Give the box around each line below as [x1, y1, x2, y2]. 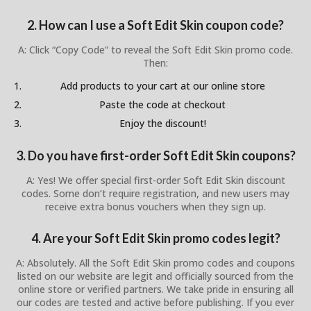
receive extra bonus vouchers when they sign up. [45, 199, 266, 213]
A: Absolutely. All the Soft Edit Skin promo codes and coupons [16, 256, 295, 270]
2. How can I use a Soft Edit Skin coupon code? [27, 17, 284, 33]
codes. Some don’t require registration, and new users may [22, 186, 289, 200]
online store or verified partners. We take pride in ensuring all [17, 283, 294, 296]
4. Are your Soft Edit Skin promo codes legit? [31, 230, 280, 246]
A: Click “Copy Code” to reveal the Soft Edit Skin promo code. [18, 43, 293, 57]
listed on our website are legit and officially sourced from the [17, 269, 294, 283]
